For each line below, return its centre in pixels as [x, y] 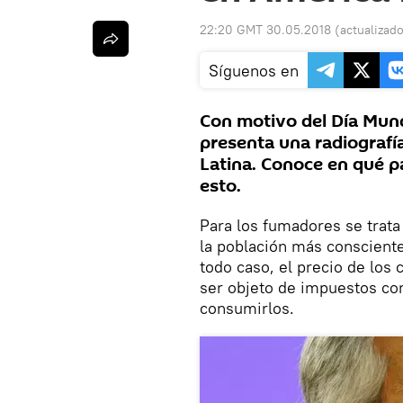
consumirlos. [247, 309]
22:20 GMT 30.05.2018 [265, 30]
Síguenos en [254, 71]
